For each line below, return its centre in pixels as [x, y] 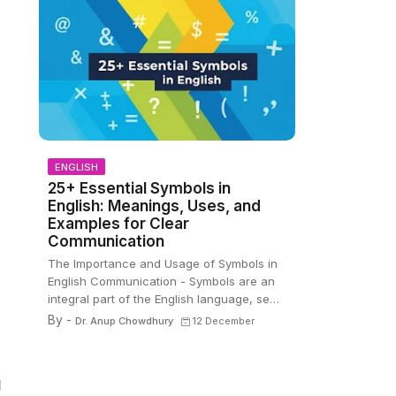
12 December [223, 321]
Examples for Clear [118, 224]
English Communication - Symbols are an [161, 281]
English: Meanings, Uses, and [154, 206]
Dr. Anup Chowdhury [124, 321]
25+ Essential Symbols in [139, 188]
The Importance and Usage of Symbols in [162, 263]
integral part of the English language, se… [163, 299]
